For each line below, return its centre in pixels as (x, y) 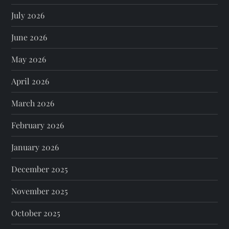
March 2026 (33, 103)
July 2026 (28, 15)
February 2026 (38, 125)
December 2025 (40, 169)
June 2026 (29, 37)
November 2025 (40, 191)
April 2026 (30, 81)
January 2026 (35, 147)
